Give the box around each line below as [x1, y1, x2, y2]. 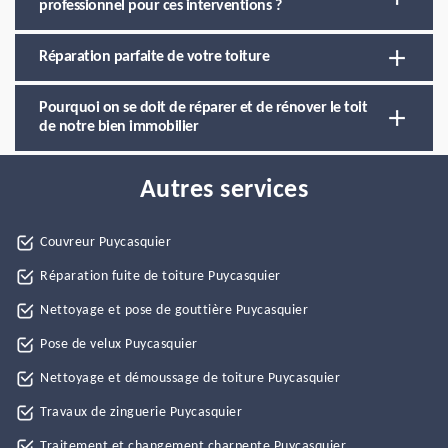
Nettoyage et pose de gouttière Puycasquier [40, 303, 308, 318]
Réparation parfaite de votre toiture [39, 49, 269, 65]
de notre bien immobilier [39, 119, 198, 135]
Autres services [139, 177, 309, 204]
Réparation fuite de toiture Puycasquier [40, 269, 281, 284]
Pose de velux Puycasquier [40, 337, 198, 352]
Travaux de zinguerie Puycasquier [40, 405, 242, 420]
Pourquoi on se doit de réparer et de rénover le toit [39, 100, 367, 116]
